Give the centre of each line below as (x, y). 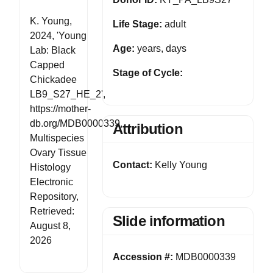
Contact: (133, 165)
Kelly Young (181, 165)
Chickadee (53, 79)
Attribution (147, 129)
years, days (160, 48)
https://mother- (60, 108)
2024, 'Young (58, 35)
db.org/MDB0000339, (76, 123)
